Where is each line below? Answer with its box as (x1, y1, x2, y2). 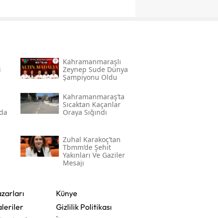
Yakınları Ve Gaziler (62, 150, 125, 160)
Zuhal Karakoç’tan (62, 134, 121, 144)
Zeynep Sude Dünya (62, 64, 128, 74)
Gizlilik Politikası (55, 201, 112, 212)
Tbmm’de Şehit (62, 142, 111, 152)
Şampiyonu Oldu (62, 72, 117, 82)
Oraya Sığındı (62, 107, 107, 117)
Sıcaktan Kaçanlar (62, 99, 121, 109)
